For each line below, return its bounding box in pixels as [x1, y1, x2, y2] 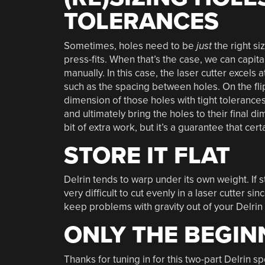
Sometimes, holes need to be [63, 39, 196, 52]
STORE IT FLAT [63, 141, 230, 170]
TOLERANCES [63, 7, 219, 36]
